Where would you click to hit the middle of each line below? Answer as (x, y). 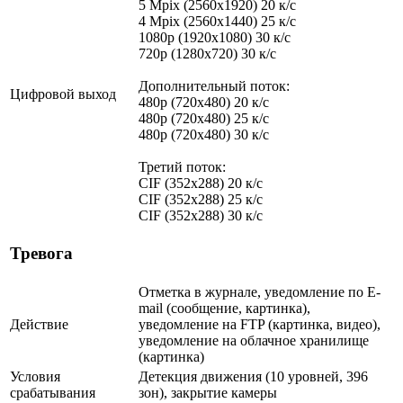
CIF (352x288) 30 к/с (201, 215)
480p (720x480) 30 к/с (204, 134)
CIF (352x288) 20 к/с (201, 183)
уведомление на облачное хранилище (254, 340)
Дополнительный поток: (214, 85)
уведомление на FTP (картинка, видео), (260, 324)
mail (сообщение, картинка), (224, 308)
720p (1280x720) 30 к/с (207, 53)
